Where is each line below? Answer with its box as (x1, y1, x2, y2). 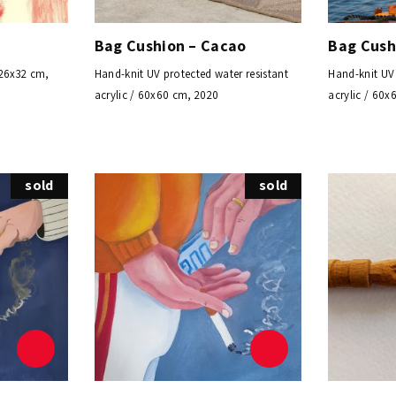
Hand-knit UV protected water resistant (94, 66, 288, 82)
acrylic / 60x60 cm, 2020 (94, 88, 219, 103)
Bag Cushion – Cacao (94, 35, 247, 57)
